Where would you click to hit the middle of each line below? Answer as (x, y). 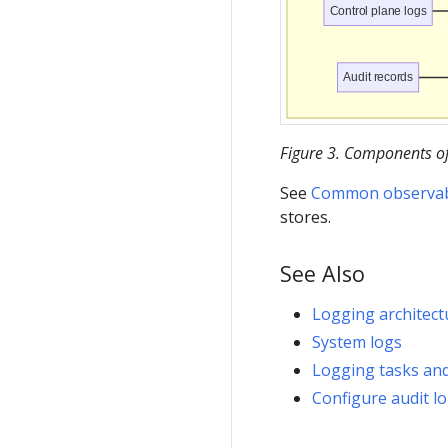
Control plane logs (378, 11)
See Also (322, 274)
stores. (305, 217)
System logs (357, 342)
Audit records (378, 77)
